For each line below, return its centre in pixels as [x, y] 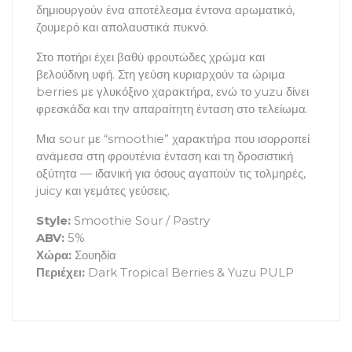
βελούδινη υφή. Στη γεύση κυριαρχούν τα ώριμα [161, 74]
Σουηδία [94, 255]
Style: [53, 220]
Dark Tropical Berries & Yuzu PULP [189, 272]
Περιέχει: [60, 272]
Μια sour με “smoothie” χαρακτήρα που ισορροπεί [173, 138]
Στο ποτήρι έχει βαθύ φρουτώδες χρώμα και [150, 57]
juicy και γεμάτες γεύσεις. [103, 190]
